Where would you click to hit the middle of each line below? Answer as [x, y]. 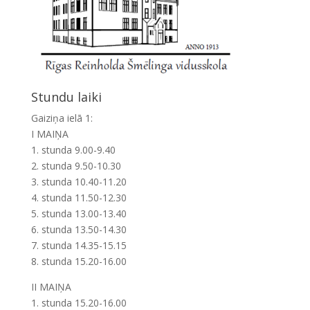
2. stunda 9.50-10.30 [76, 166]
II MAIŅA [51, 287]
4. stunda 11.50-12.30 [79, 198]
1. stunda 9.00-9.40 [73, 150]
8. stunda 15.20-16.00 [79, 262]
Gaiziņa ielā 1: [62, 118]
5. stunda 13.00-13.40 [79, 214]
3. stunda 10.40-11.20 [79, 182]
